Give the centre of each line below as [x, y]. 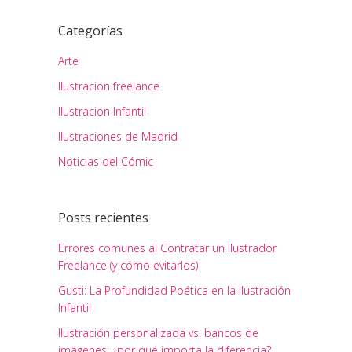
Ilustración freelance [109, 86]
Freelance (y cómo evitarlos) [128, 265]
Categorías [90, 31]
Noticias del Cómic [106, 161]
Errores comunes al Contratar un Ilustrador [167, 248]
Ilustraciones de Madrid [118, 136]
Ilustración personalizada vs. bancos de [158, 333]
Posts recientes [103, 218]
